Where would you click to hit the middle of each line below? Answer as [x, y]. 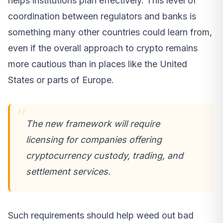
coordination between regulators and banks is [102, 16]
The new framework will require [93, 124]
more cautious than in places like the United [98, 64]
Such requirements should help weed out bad [101, 216]
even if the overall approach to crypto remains [103, 48]
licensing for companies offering [94, 140]
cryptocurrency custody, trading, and [105, 156]
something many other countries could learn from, [110, 32]
